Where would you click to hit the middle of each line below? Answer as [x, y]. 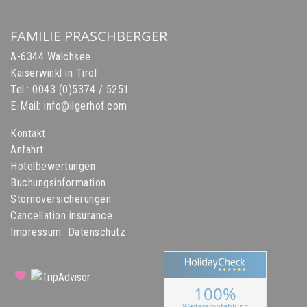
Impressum [36, 232]
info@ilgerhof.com [86, 106]
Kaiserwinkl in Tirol [53, 73]
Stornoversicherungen [61, 199]
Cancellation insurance [61, 215]
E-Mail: [27, 106]
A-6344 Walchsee [51, 56]
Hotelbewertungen [53, 166]
